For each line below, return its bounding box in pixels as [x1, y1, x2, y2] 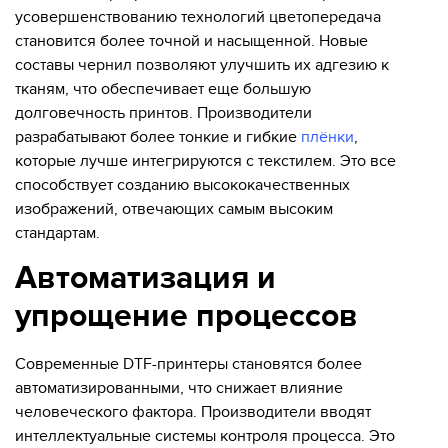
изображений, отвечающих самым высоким [15, 199, 333, 220]
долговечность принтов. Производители [15, 103, 312, 124]
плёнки [301, 127, 354, 148]
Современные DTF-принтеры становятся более [15, 353, 362, 374]
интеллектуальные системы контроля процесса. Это [15, 425, 395, 446]
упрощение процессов [15, 296, 358, 336]
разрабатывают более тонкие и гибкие [15, 127, 301, 148]
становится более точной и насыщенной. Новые [15, 31, 368, 52]
